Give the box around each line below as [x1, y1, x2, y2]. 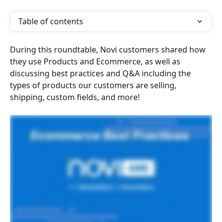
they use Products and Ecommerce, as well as [10, 56, 182, 67]
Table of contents [18, 16, 83, 27]
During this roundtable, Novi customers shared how [10, 44, 208, 55]
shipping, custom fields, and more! [10, 92, 140, 103]
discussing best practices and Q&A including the [10, 68, 193, 79]
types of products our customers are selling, [10, 80, 178, 91]
